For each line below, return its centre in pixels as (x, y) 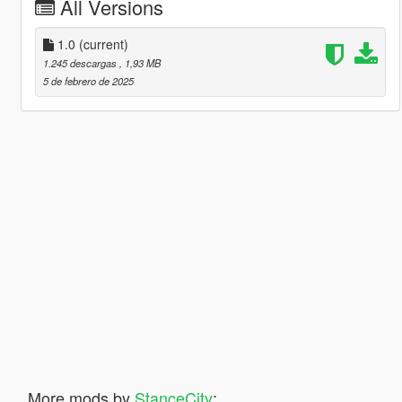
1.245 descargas (81, 62)
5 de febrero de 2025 (88, 80)
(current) (103, 44)
